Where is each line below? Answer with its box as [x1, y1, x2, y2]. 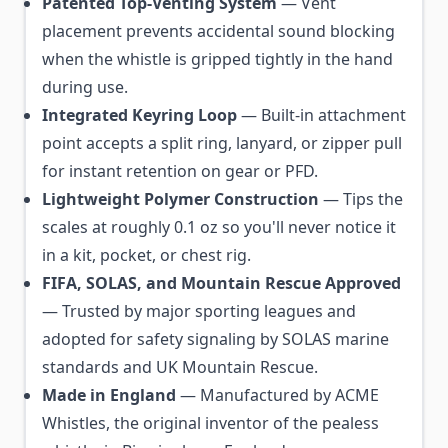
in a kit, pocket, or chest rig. [42, 244, 251, 266]
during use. [42, 76, 128, 98]
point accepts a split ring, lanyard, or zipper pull [42, 132, 402, 154]
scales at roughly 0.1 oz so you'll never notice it [42, 216, 396, 238]
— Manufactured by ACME [176, 384, 379, 406]
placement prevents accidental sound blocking [42, 20, 395, 42]
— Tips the [319, 188, 403, 210]
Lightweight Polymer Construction [42, 188, 319, 210]
